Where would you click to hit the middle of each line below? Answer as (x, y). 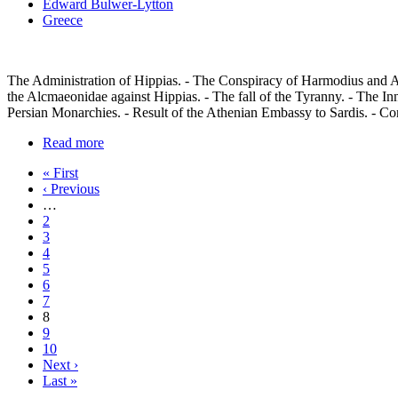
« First (60, 173)
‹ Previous (71, 189)
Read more (73, 143)
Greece (63, 20)
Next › (60, 365)
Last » (60, 381)
